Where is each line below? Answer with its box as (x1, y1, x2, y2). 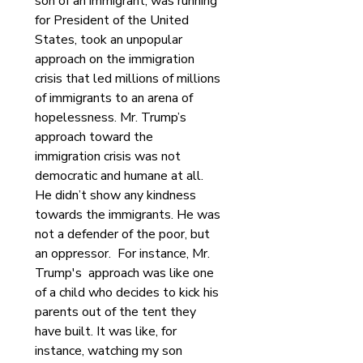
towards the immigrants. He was (35, 206, 224, 224)
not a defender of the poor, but (35, 225, 213, 243)
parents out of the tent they (35, 303, 199, 321)
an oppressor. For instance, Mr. (35, 245, 213, 263)
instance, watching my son (35, 342, 186, 360)
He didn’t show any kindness (35, 186, 199, 204)
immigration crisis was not (35, 147, 184, 165)
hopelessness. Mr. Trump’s (35, 109, 190, 126)
